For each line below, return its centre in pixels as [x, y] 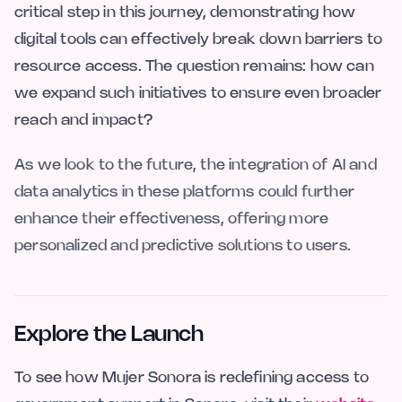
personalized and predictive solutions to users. [183, 245]
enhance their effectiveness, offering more [172, 218]
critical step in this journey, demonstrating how [185, 12]
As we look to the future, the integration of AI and [196, 165]
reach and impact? [83, 120]
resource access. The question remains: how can [194, 66]
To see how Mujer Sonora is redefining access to [192, 377]
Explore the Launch [109, 335]
